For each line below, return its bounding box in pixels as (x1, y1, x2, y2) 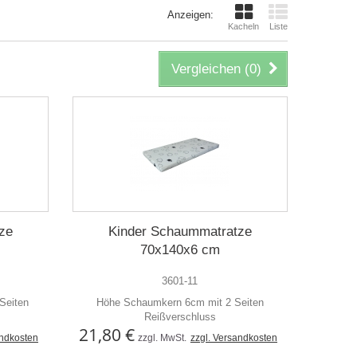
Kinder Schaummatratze (108, 224, 252, 239)
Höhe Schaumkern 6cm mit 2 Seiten (96, 296, 264, 308)
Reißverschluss (143, 311, 216, 323)
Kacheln (228, 22, 259, 31)
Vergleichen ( (171, 61, 249, 76)
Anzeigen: (167, 9, 214, 21)
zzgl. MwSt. (137, 332, 186, 343)
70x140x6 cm (139, 242, 220, 257)
